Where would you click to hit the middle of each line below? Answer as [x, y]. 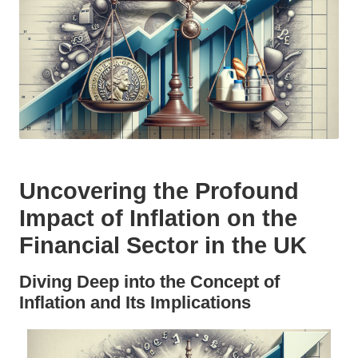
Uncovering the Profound [159, 191]
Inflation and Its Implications [135, 302]
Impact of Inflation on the [158, 218]
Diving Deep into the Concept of [149, 281]
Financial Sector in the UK [163, 245]
